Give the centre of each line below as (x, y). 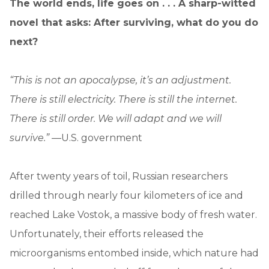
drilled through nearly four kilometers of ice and (126, 195)
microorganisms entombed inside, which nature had (134, 253)
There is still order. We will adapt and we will (116, 118)
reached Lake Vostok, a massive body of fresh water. (133, 214)
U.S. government (102, 138)
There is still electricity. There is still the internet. (123, 99)
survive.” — (35, 138)
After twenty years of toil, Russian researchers (119, 176)
